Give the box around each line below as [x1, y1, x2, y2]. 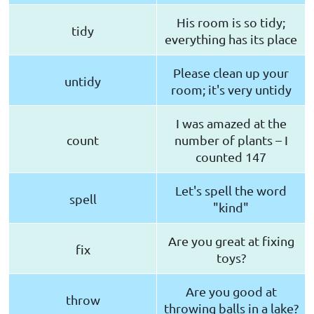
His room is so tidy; [177, 15, 285, 30]
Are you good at [185, 284, 277, 299]
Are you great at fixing [168, 233, 294, 249]
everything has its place [165, 32, 297, 47]
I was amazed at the [175, 116, 287, 131]
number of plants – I [174, 132, 288, 148]
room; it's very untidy [170, 82, 292, 97]
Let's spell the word [175, 183, 287, 198]
